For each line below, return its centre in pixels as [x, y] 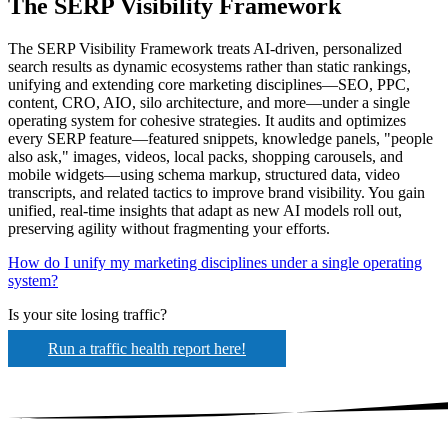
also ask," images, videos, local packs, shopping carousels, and [205, 156]
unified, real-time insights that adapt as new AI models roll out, [205, 210]
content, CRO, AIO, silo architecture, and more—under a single [209, 102]
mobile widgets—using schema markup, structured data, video [204, 174]
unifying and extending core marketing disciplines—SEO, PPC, [209, 84]
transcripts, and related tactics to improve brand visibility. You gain [216, 192]
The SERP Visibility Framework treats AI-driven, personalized [205, 48]
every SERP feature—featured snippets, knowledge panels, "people [220, 138]
